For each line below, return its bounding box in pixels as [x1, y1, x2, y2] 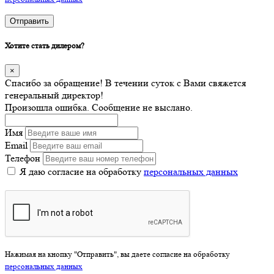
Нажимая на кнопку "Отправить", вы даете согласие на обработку [5, 249, 230, 259]
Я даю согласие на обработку [20, 165, 144, 177]
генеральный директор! [5, 89, 103, 101]
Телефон [5, 152, 40, 164]
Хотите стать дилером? [5, 40, 84, 50]
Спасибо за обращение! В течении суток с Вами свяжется [5, 76, 246, 89]
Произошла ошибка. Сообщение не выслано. [5, 101, 193, 113]
